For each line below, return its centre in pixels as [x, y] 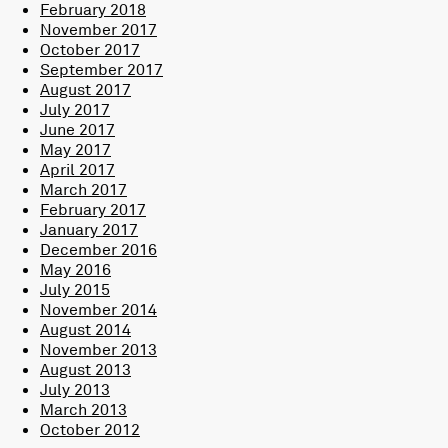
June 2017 [77, 129]
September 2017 [101, 69]
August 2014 [85, 329]
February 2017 [93, 209]
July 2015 [75, 289]
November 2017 [98, 29]
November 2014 [98, 309]
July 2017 [75, 109]
